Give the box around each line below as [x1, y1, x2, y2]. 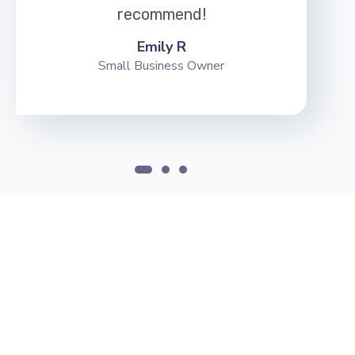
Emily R [136, 36, 186, 56]
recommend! [116, 4, 206, 24]
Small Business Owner [98, 56, 224, 74]
